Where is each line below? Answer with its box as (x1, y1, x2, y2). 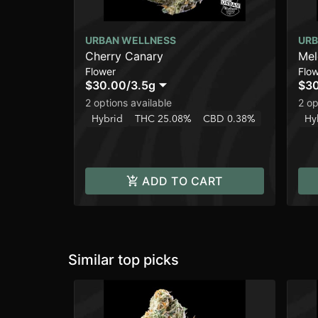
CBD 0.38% (203, 112, 256, 126)
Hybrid (92, 112, 123, 126)
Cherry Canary (85, 49, 163, 64)
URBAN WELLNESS (85, 34, 176, 47)
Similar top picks (68, 251, 179, 269)
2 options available (85, 97, 172, 109)
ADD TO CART (142, 174, 223, 189)
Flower (85, 65, 116, 78)
